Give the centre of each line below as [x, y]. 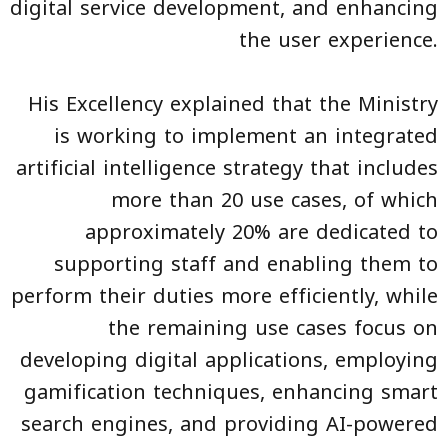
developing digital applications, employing [229, 360]
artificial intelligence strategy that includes [227, 168]
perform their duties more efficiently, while [224, 296]
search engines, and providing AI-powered [229, 424]
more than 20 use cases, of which [274, 200]
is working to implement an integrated [246, 136]
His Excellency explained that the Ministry [233, 104]
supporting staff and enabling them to [246, 264]
